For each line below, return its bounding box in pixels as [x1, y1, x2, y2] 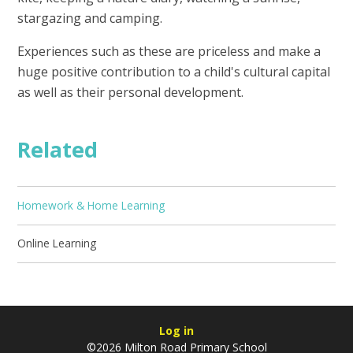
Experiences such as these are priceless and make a [17, 43, 321, 61]
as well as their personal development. [17, 84, 247, 102]
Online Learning [17, 236, 97, 251]
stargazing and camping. [17, 9, 166, 28]
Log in [159, 323, 194, 339]
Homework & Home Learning [17, 197, 165, 213]
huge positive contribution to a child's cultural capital [17, 63, 331, 81]
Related [17, 134, 98, 164]
